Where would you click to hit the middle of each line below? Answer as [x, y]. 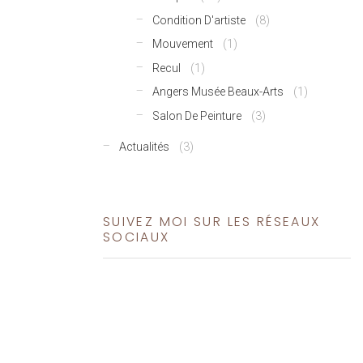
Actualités [145, 147]
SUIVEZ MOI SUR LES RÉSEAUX [212, 221]
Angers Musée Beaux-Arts [218, 92]
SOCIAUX [137, 237]
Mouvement [183, 45]
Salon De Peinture [197, 116]
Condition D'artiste [199, 20]
